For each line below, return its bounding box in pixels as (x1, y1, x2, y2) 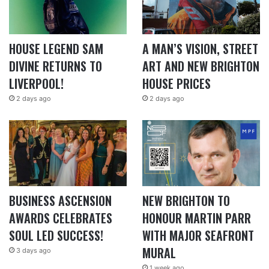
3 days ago (16, 246, 51, 255)
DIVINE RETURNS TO (9, 56, 102, 75)
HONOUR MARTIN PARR (142, 209, 251, 228)
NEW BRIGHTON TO (142, 192, 230, 210)
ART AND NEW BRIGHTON (142, 56, 259, 75)
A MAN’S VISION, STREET (142, 39, 258, 58)
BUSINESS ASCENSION (9, 192, 112, 210)
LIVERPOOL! (9, 74, 64, 92)
